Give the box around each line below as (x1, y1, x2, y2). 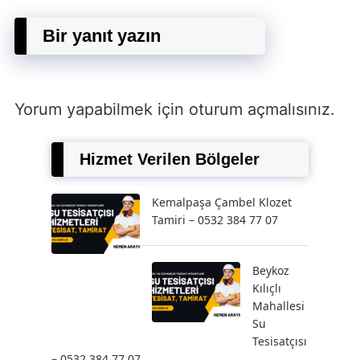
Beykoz (252, 263, 289, 279)
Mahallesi (252, 298, 305, 314)
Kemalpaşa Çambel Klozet (152, 194, 292, 211)
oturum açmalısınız (189, 100, 330, 120)
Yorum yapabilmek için (14, 100, 189, 120)
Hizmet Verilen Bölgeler (80, 150, 260, 169)
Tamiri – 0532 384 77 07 (152, 212, 278, 228)
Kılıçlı (252, 280, 281, 297)
